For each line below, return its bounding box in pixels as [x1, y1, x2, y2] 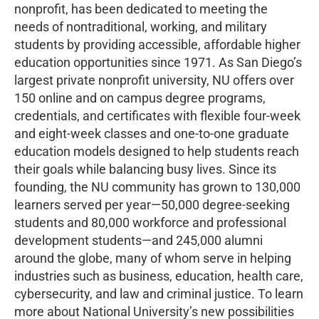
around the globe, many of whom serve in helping [14, 250, 291, 266]
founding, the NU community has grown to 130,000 [14, 179, 300, 194]
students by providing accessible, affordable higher [14, 36, 300, 52]
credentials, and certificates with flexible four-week [14, 108, 300, 123]
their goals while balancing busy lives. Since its [14, 161, 276, 177]
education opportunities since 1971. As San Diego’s [14, 54, 302, 70]
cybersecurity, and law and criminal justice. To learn [14, 286, 303, 301]
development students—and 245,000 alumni [14, 232, 263, 248]
